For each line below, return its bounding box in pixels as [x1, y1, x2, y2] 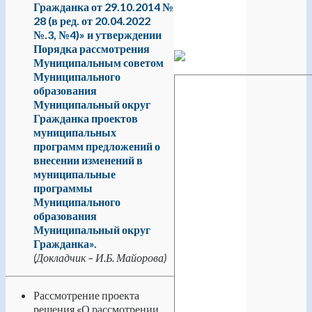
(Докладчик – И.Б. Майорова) [33, 250, 166, 264]
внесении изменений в [33, 153, 143, 166]
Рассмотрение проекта [33, 288, 139, 302]
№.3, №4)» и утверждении [33, 27, 162, 41]
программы [33, 180, 93, 194]
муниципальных [33, 125, 116, 139]
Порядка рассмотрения [33, 41, 150, 55]
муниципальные [33, 166, 116, 180]
